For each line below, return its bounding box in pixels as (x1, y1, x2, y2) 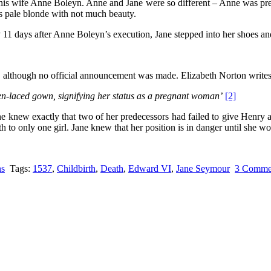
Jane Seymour (176, 163, 230, 174)
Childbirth (57, 163, 96, 174)
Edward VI (128, 163, 171, 174)
